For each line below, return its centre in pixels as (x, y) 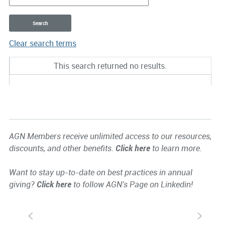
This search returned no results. (110, 66)
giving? (23, 185)
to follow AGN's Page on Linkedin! (132, 185)
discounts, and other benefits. (62, 148)
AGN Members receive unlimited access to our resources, (110, 136)
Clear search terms (42, 43)
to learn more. (176, 148)
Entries (21, 63)
